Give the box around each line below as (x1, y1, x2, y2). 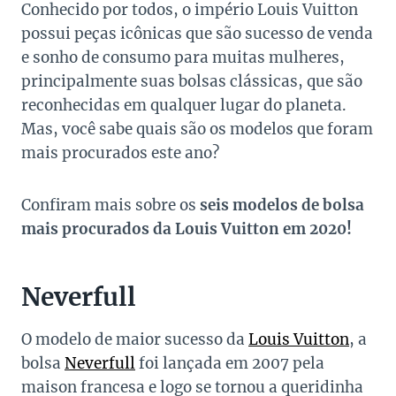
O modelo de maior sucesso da (21, 330, 248, 350)
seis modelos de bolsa (200, 195, 364, 216)
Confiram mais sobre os (21, 195, 200, 216)
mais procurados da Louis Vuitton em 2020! (21, 219, 352, 240)
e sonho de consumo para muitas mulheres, (21, 48, 345, 68)
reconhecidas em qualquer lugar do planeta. (21, 95, 346, 116)
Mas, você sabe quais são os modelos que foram (21, 119, 373, 140)
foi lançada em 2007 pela (135, 354, 324, 374)
